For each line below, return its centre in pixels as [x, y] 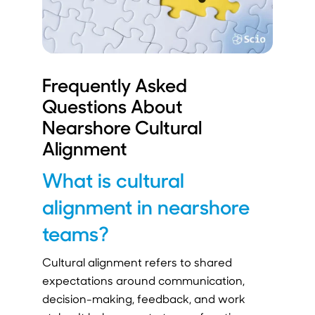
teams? [75, 232]
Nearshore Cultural [122, 127]
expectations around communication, [143, 280]
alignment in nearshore [146, 206]
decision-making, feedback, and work [143, 298]
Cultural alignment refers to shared [137, 262]
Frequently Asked [114, 84]
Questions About [112, 105]
